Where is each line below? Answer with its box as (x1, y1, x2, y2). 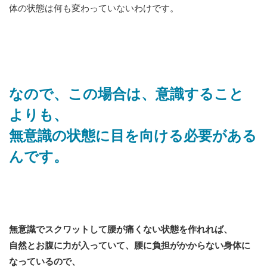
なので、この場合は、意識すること (9, 87, 244, 102)
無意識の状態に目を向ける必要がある (9, 129, 257, 144)
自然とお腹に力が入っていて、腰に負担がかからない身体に (9, 241, 250, 250)
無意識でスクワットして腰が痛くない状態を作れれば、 (9, 225, 232, 234)
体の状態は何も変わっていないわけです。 (9, 4, 179, 13)
